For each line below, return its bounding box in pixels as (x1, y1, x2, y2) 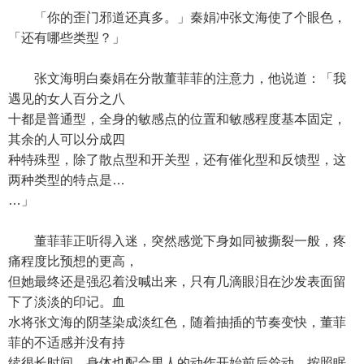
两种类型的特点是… (8, 173, 125, 187)
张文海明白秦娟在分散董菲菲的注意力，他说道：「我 (8, 71, 346, 85)
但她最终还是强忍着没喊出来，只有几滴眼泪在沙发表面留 (8, 275, 346, 288)
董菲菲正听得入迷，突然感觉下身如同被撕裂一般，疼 (8, 234, 346, 248)
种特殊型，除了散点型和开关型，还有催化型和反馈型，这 (8, 153, 346, 167)
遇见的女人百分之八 (8, 92, 125, 106)
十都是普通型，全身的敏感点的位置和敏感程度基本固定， (8, 112, 346, 126)
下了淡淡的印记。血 (8, 295, 125, 309)
